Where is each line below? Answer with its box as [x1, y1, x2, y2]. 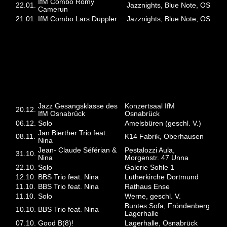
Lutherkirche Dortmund [125, 173, 199, 181]
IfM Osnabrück [38, 110, 86, 118]
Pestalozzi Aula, [125, 146, 175, 155]
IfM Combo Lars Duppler [38, 15, 118, 23]
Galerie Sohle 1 [125, 164, 175, 172]
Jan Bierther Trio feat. [38, 129, 108, 137]
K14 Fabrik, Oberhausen [125, 133, 204, 141]
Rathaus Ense [125, 183, 170, 191]
